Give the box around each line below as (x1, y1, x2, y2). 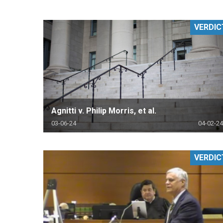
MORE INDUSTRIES (143, 38, 216, 48)
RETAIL (143, 11, 170, 20)
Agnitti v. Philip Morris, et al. (51, 106, 156, 115)
